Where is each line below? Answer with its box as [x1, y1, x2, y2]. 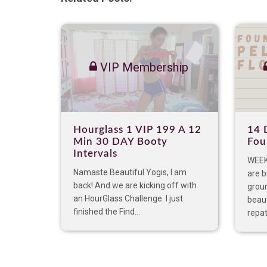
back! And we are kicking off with [73, 181, 197, 190]
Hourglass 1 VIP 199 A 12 [73, 125, 201, 135]
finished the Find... [73, 207, 140, 216]
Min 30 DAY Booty [73, 136, 167, 147]
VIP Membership [97, 60, 188, 74]
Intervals [73, 148, 117, 159]
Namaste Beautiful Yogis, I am [73, 167, 187, 177]
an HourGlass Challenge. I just [73, 194, 183, 203]
